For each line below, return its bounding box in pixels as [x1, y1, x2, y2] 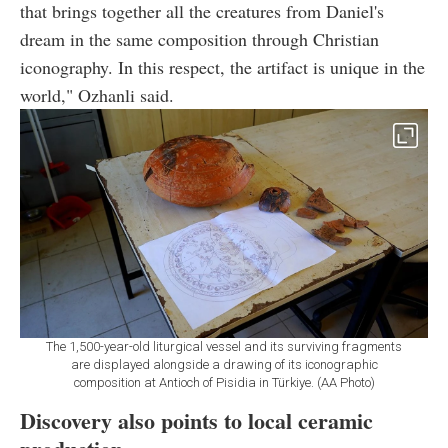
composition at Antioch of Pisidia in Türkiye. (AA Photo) [73, 375, 375, 391]
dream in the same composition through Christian [20, 26, 379, 51]
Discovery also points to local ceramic [20, 404, 373, 438]
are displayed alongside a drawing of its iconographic [70, 357, 378, 373]
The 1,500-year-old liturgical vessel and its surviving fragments [46, 339, 402, 355]
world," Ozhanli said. [20, 82, 174, 107]
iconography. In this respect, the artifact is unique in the [20, 54, 425, 79]
